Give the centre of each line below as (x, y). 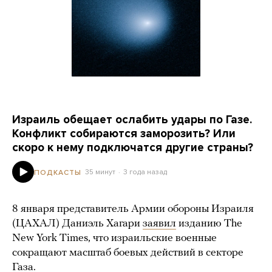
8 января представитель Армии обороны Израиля (133, 209)
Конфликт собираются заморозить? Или (124, 134)
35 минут (100, 172)
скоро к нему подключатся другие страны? (133, 148)
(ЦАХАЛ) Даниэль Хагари (77, 224)
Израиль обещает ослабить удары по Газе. (132, 120)
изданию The (209, 224)
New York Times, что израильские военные (114, 238)
